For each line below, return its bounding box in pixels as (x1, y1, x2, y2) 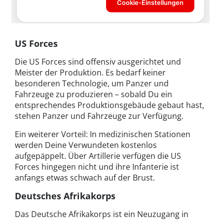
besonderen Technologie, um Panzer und (15, 78, 169, 89)
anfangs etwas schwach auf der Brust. (15, 172, 155, 184)
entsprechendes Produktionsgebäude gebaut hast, (15, 100, 204, 111)
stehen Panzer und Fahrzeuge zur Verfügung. (15, 110, 184, 122)
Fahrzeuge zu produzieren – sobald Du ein (15, 89, 172, 100)
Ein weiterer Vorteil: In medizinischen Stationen (15, 129, 190, 140)
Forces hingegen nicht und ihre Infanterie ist (15, 161, 179, 173)
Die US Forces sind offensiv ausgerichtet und (15, 56, 181, 68)
